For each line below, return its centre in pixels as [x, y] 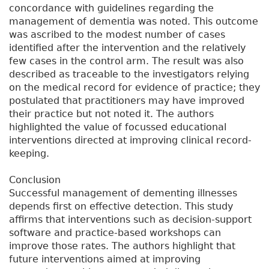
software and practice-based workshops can [115, 233]
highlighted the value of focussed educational [118, 127]
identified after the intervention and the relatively [127, 48]
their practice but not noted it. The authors [111, 114]
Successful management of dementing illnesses [123, 193]
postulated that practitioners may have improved [127, 101]
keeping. [29, 154]
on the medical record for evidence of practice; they [134, 88]
